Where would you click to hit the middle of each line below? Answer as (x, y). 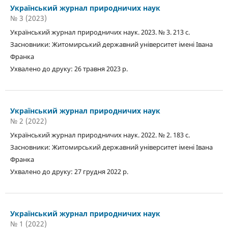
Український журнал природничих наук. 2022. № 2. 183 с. (101, 135)
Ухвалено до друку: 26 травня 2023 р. (69, 68)
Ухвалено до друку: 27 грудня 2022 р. (69, 171)
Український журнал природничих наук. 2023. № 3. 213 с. (101, 32)
